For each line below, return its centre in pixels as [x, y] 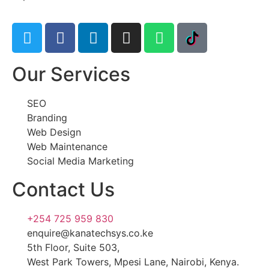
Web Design [54, 132]
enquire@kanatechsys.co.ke [90, 233]
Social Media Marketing [80, 161]
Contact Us [63, 190]
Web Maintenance [67, 147]
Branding [47, 118]
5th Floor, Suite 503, [75, 248]
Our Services [71, 74]
